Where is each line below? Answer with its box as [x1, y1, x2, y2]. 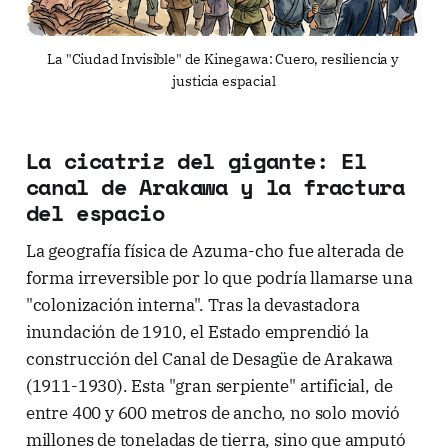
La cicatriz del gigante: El [25, 143, 367, 177]
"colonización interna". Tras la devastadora [25, 293, 360, 316]
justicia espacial [172, 71, 276, 90]
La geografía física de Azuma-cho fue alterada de [25, 239, 404, 262]
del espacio [25, 195, 165, 229]
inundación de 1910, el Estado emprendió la [25, 320, 369, 343]
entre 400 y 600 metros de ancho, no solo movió [25, 401, 400, 424]
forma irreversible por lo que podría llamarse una [25, 266, 413, 289]
